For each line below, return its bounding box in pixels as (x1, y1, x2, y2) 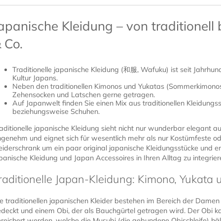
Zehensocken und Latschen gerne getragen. (12, 90, 155, 100)
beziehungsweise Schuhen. (12, 107, 100, 116)
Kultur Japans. (12, 74, 58, 83)
